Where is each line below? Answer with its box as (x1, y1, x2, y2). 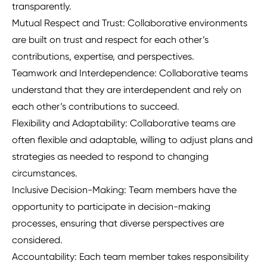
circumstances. (12, 167, 77, 179)
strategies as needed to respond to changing (12, 151, 209, 163)
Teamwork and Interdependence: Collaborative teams (12, 67, 248, 79)
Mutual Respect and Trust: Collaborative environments (12, 17, 247, 29)
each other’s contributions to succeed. (12, 101, 179, 113)
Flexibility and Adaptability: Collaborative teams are (12, 117, 235, 129)
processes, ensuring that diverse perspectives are (12, 218, 224, 229)
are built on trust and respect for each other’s (12, 34, 209, 46)
